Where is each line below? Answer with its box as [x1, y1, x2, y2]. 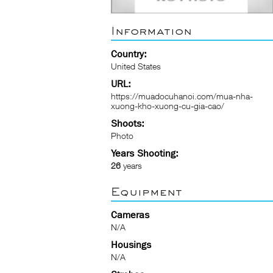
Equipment [111, 184, 182, 199]
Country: [111, 48, 147, 60]
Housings [111, 239, 151, 250]
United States [111, 61, 161, 71]
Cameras [111, 209, 149, 221]
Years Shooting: [111, 147, 179, 159]
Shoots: [111, 118, 144, 129]
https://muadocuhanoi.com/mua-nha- [111, 91, 253, 101]
